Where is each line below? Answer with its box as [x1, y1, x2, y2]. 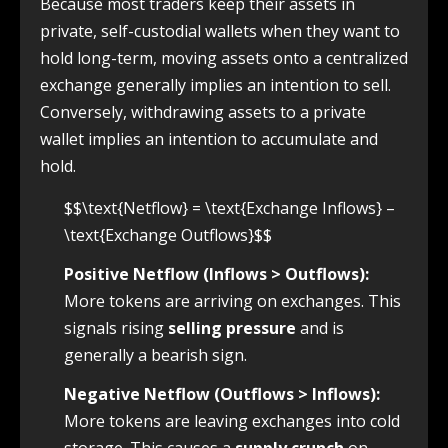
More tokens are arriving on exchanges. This [64, 290, 401, 313]
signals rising [64, 317, 168, 340]
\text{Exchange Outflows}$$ [64, 224, 272, 247]
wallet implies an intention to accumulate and [40, 128, 378, 151]
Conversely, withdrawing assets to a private [40, 101, 366, 124]
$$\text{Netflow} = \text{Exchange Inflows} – [64, 197, 395, 220]
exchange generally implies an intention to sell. [40, 74, 391, 97]
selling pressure [168, 317, 296, 340]
